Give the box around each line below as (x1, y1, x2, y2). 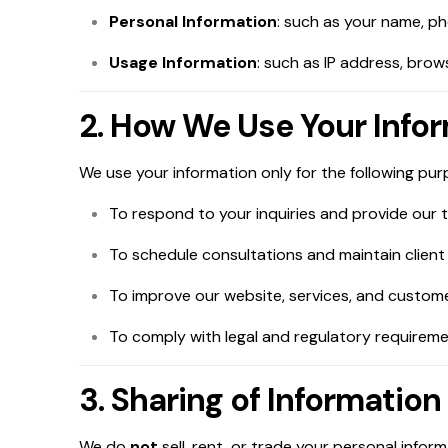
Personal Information (109, 11, 277, 32)
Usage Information (109, 52, 257, 73)
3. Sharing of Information (79, 379, 441, 421)
